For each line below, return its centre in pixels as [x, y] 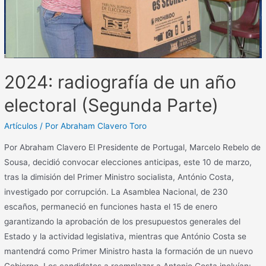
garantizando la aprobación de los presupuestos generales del [123, 221]
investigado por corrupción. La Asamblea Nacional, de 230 [116, 191]
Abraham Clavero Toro [104, 126]
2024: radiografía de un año [121, 82]
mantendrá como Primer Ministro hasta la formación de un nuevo [129, 251]
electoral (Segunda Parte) [112, 105]
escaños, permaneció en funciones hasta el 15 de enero [111, 206]
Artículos [21, 126]
